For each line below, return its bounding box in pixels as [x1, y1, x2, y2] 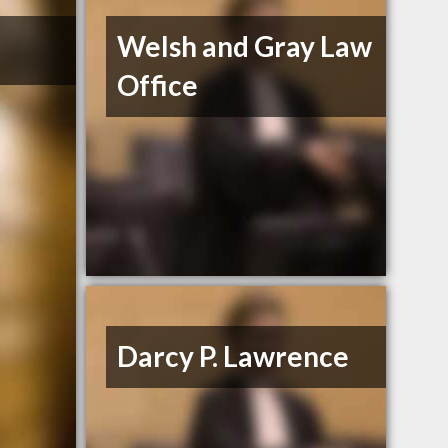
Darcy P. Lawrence [117, 339, 350, 374]
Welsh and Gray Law [117, 29, 373, 64]
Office [117, 68, 199, 103]
